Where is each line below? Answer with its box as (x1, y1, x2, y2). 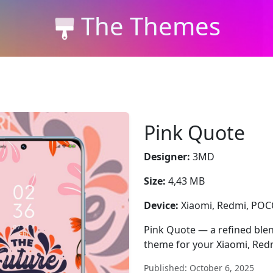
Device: (144, 199, 179, 212)
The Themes (80, 9, 221, 43)
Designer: (144, 150, 190, 163)
